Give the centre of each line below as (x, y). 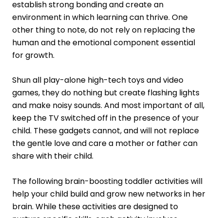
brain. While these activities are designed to (95, 207)
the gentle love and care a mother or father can (105, 144)
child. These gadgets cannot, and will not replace (105, 131)
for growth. (33, 55)
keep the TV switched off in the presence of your (105, 118)
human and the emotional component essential (103, 42)
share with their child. (53, 156)
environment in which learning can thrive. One (100, 17)
